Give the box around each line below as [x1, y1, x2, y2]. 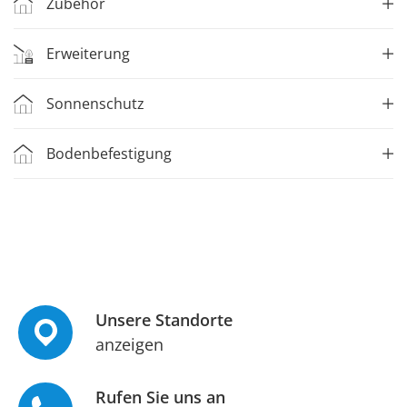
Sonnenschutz [46, 94, 144, 114]
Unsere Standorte [95, 309, 233, 332]
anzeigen [95, 333, 164, 356]
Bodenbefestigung [46, 144, 172, 164]
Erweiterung [46, 44, 130, 65]
